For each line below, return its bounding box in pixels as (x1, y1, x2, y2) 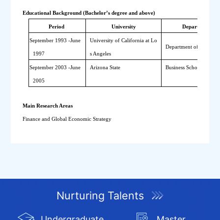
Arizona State (89, 64, 120, 70)
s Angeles (89, 50, 111, 56)
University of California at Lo (89, 37, 157, 43)
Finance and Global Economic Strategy (23, 115, 112, 122)
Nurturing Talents (56, 189, 144, 202)
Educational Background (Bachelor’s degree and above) (23, 9, 156, 16)
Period (49, 23, 66, 29)
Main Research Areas (23, 102, 73, 109)
